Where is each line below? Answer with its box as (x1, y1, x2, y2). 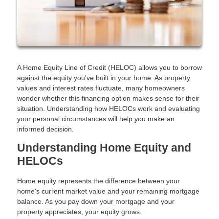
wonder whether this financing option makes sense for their (17, 94, 199, 102)
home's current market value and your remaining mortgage (17, 187, 199, 195)
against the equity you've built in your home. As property (17, 73, 190, 82)
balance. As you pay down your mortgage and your (17, 197, 175, 205)
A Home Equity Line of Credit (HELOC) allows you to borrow (17, 63, 202, 71)
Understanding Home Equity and (17, 141, 191, 154)
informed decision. (17, 125, 74, 133)
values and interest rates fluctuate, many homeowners (17, 84, 185, 92)
